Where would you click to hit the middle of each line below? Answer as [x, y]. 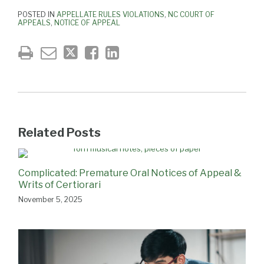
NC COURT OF [191, 14]
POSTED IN [37, 14]
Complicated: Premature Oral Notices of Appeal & [130, 173]
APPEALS [34, 22]
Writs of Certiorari [60, 184]
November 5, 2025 [50, 199]
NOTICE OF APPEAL [87, 22]
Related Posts [60, 132]
